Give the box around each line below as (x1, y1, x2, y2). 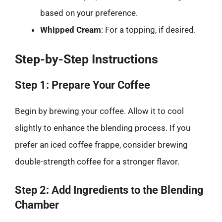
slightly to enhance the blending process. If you (15, 123, 190, 133)
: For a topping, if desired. (101, 24, 196, 35)
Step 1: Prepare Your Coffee (15, 79, 150, 91)
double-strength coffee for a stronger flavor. (15, 157, 179, 166)
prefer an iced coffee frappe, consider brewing (15, 140, 188, 150)
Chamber (15, 198, 59, 211)
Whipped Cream (40, 24, 101, 35)
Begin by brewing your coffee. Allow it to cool (15, 106, 184, 116)
